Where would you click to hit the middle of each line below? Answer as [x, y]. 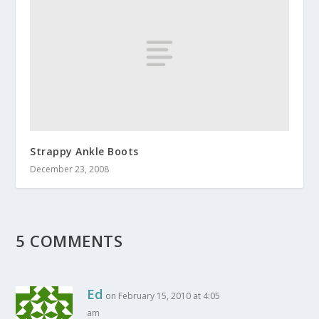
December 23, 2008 [70, 169]
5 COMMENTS [69, 240]
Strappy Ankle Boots [84, 151]
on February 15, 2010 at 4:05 [163, 296]
